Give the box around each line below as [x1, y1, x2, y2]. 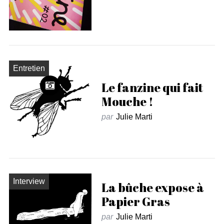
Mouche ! [101, 93, 153, 109]
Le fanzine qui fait [101, 79, 203, 95]
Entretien [12, 63, 45, 72]
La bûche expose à [101, 179, 204, 195]
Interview [12, 176, 45, 185]
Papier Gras [101, 193, 170, 209]
